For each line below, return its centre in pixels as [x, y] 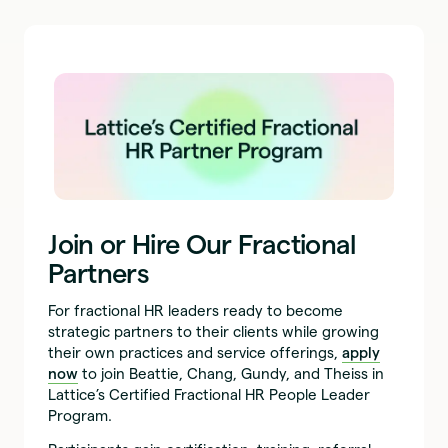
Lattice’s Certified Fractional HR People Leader [209, 395]
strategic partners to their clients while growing [214, 332]
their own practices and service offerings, [195, 353]
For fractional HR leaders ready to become [196, 311]
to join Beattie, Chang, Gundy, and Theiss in [231, 374]
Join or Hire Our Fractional [202, 244]
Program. [80, 416]
